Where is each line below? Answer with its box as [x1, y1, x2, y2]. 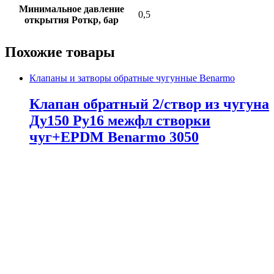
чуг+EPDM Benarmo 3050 [29, 128, 199, 145]
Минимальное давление [18, 3, 124, 14]
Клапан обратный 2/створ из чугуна [29, 95, 269, 112]
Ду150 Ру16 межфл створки [29, 112, 210, 128]
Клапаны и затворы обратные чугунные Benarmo [29, 72, 235, 83]
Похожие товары [5, 43, 115, 60]
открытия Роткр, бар [24, 14, 119, 25]
